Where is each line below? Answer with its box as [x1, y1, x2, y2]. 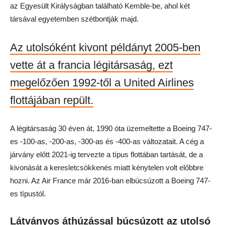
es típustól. [10, 189, 46, 198]
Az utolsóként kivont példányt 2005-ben [10, 41, 200, 54]
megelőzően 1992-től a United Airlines [10, 76, 194, 89]
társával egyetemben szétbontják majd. [10, 15, 139, 23]
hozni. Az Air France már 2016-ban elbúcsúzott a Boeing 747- [10, 176, 210, 185]
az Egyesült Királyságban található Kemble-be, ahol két [10, 2, 190, 10]
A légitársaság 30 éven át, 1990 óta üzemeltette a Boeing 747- [10, 124, 212, 133]
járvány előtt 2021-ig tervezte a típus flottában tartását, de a [10, 150, 203, 159]
